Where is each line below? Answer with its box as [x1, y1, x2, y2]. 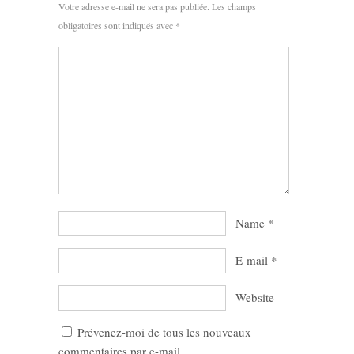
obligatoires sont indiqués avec [58, 19, 175, 32]
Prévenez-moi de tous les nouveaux [77, 324, 251, 341]
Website [235, 289, 274, 306]
